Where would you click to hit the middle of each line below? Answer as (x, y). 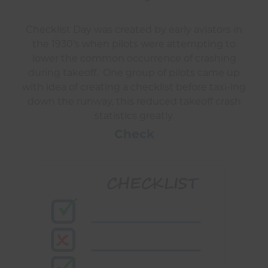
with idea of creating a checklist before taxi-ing (134, 87)
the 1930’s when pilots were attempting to (134, 44)
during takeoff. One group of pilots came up (134, 73)
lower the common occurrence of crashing (134, 59)
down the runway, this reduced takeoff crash (134, 102)
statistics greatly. (134, 116)
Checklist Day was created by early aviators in (134, 30)
